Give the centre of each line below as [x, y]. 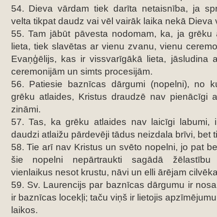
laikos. [24, 210]
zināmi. [26, 109]
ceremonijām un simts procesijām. [82, 71]
